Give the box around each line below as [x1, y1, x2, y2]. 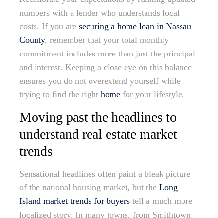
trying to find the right [19, 90, 101, 100]
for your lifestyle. [120, 90, 184, 100]
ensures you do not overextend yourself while [19, 76, 181, 86]
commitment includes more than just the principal [19, 49, 195, 59]
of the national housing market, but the [19, 182, 159, 193]
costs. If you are [19, 21, 79, 32]
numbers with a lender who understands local [19, 8, 180, 18]
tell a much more [130, 196, 192, 206]
